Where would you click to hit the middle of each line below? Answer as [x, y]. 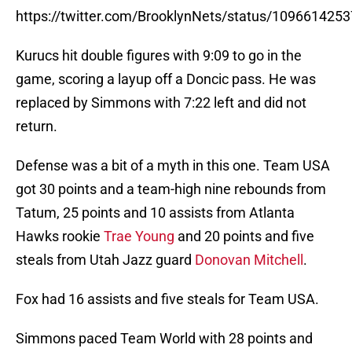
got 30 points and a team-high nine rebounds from [171, 189]
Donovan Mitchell [249, 260]
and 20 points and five [244, 236]
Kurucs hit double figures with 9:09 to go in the [159, 56]
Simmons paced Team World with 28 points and [164, 339]
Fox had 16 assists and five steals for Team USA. [167, 299]
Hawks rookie [60, 236]
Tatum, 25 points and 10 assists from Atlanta [155, 213]
